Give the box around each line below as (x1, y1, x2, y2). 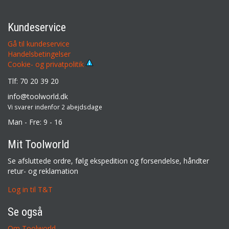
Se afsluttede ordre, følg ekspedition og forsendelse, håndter (8, 156, 209, 166)
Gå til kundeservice (8, 39, 70, 49)
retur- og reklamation (8, 166, 78, 176)
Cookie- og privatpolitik (8, 59, 86, 70)
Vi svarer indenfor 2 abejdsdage (8, 103, 102, 111)
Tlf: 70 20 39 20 (8, 76, 59, 86)
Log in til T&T (8, 185, 53, 194)
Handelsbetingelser (8, 49, 71, 59)
